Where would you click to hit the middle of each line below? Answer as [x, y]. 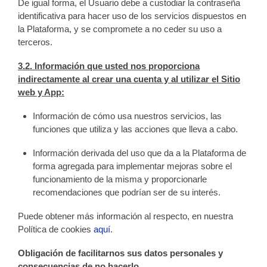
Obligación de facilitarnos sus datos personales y [120, 253]
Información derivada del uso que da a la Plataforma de [140, 153]
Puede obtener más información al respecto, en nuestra [125, 216]
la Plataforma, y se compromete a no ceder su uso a [120, 29]
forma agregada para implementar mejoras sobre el [133, 166]
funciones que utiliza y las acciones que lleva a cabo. [136, 129]
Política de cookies [56, 229]
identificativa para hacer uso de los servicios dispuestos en [132, 16]
